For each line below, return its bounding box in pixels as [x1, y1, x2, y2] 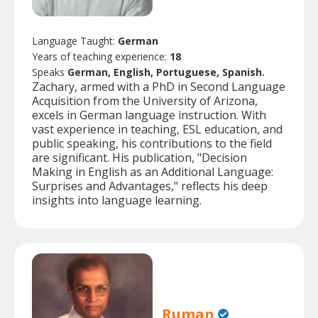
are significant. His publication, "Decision [32, 150, 247, 166]
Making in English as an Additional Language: [32, 164, 273, 180]
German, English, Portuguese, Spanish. [67, 65, 265, 79]
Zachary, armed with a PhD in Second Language [32, 79, 285, 95]
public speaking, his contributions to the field [32, 136, 272, 152]
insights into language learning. [32, 192, 202, 209]
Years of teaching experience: [32, 50, 170, 64]
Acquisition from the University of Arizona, [32, 93, 258, 109]
